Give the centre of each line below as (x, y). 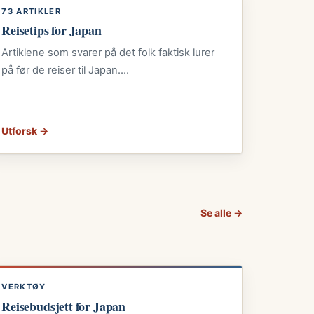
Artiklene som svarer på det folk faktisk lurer (108, 52)
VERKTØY (24, 287)
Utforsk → (25, 131)
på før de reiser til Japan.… (66, 70)
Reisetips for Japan (52, 30)
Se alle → (221, 213)
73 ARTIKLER (31, 12)
